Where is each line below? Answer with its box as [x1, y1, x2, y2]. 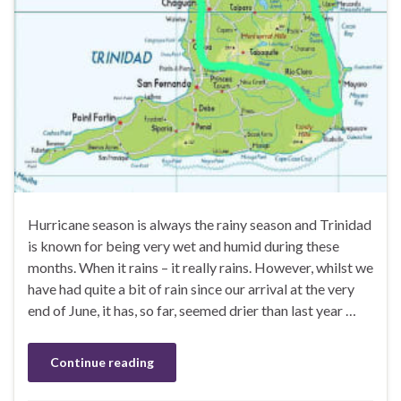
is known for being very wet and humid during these [28, 237, 339, 255]
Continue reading [50, 354, 154, 371]
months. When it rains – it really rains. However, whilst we [28, 259, 373, 277]
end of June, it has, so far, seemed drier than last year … [28, 302, 356, 320]
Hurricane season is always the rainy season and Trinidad [28, 216, 371, 234]
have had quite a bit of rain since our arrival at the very [28, 280, 354, 298]
